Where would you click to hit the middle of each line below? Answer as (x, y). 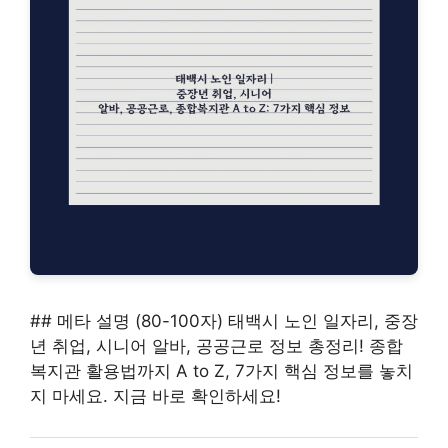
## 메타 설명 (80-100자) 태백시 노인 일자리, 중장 (224, 321)
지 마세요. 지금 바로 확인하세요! (155, 396)
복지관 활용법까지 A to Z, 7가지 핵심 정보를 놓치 (221, 371)
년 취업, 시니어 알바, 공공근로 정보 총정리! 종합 (216, 346)
